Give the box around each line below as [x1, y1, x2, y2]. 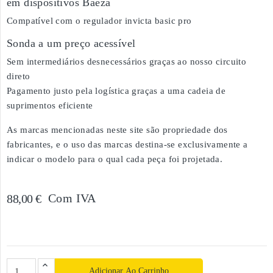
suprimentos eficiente [7, 101, 93, 110]
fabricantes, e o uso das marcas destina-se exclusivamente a [7, 140, 248, 149]
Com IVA [48, 191, 96, 205]
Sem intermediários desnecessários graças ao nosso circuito [7, 57, 247, 66]
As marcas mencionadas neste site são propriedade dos [7, 125, 228, 135]
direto [7, 71, 30, 81]
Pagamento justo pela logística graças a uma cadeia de [7, 86, 226, 96]
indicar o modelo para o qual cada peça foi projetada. [7, 154, 223, 164]
